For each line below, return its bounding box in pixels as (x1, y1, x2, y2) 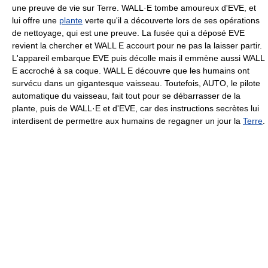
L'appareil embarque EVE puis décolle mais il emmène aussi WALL (12, 53, 264, 63)
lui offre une (12, 15, 59, 25)
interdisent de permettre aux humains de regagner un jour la (12, 115, 243, 126)
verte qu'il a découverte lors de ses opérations (83, 15, 260, 25)
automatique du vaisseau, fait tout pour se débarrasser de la (12, 90, 240, 100)
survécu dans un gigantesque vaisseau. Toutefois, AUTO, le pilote (12, 78, 260, 88)
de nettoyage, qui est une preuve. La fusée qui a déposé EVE (12, 28, 245, 38)
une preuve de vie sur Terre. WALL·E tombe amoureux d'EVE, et (12, 2, 256, 13)
